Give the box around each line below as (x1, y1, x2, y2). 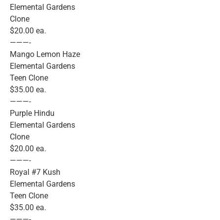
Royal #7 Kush (10, 167, 60, 177)
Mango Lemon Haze (10, 50, 80, 59)
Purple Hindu (10, 109, 55, 118)
